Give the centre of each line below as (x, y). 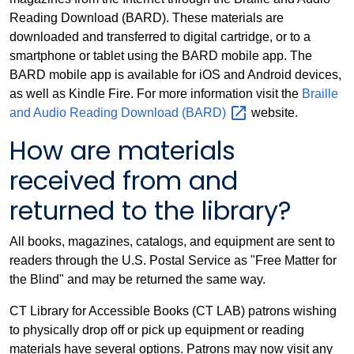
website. (273, 113)
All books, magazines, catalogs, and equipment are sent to (172, 242)
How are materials (122, 151)
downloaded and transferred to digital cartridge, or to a (160, 37)
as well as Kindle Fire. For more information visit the (156, 94)
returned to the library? (151, 211)
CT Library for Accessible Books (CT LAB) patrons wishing (173, 311)
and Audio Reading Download (96, 113)
